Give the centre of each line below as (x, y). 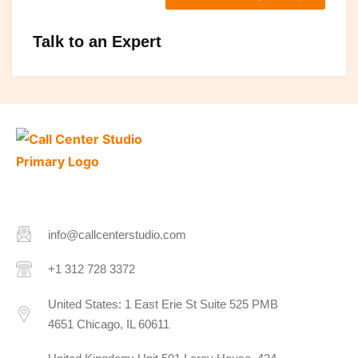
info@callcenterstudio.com (117, 234)
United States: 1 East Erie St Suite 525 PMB (163, 304)
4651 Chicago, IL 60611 (109, 324)
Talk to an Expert (97, 41)
